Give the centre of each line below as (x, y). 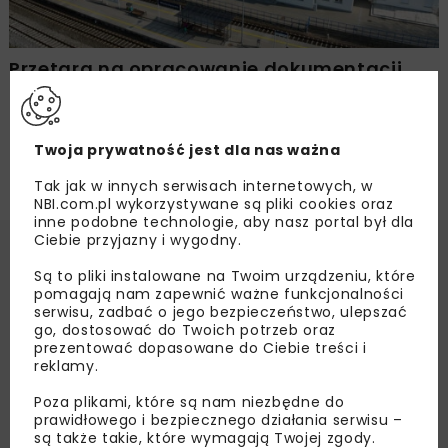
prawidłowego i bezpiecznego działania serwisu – (218, 420)
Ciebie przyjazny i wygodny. (138, 240)
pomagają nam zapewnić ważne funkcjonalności (219, 294)
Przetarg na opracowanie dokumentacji (206, 69)
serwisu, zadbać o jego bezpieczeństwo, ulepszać (221, 312)
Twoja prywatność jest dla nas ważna (187, 150)
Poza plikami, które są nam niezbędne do (189, 402)
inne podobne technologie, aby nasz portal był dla (224, 222)
